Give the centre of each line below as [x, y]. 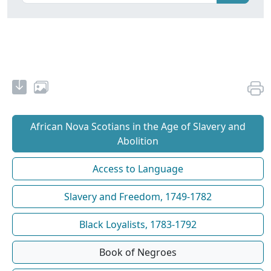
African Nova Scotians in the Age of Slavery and [138, 127]
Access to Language [138, 169]
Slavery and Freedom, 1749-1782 [138, 197]
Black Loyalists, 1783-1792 [138, 225]
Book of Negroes [138, 253]
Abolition [138, 141]
